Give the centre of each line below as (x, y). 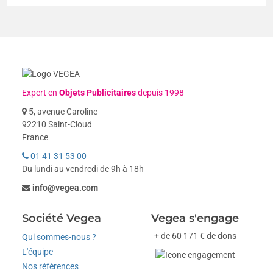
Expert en (41, 93)
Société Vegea (62, 218)
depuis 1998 (160, 93)
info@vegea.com (66, 188)
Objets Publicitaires (98, 93)
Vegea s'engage (195, 218)
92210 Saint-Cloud (57, 124)
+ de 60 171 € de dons (195, 236)
